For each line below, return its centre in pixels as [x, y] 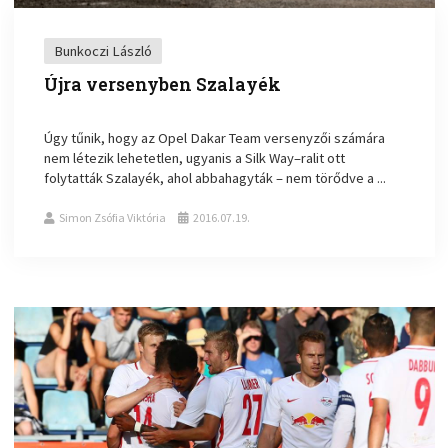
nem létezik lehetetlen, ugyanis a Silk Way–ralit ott [195, 157]
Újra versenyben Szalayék [163, 84]
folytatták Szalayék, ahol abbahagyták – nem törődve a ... [215, 177]
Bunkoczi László [103, 50]
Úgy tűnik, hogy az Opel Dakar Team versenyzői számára [215, 137]
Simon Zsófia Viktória [113, 217]
